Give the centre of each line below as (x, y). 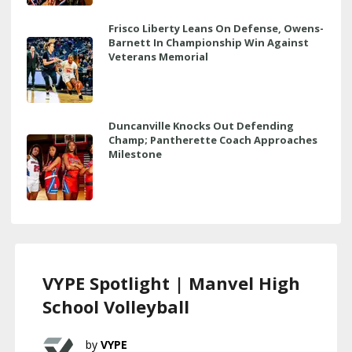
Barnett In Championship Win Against (209, 42)
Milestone (135, 154)
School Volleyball (116, 306)
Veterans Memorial (158, 56)
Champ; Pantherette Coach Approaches (213, 139)
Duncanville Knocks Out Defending (201, 125)
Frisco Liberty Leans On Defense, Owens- (216, 28)
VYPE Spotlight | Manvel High (171, 282)
